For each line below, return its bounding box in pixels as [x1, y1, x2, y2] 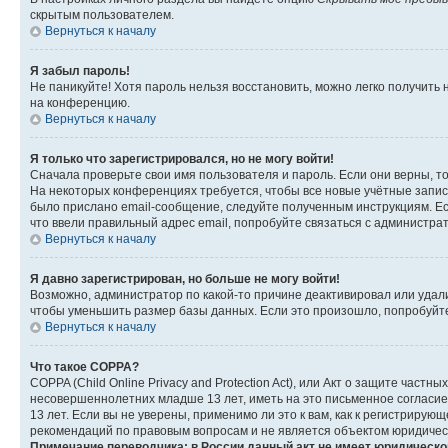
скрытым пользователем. [30, 7, 174, 22]
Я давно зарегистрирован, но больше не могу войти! [30, 271, 340, 286]
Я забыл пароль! [30, 63, 130, 78]
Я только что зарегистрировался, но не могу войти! [30, 151, 334, 166]
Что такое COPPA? [30, 359, 139, 374]
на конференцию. [30, 95, 130, 110]
